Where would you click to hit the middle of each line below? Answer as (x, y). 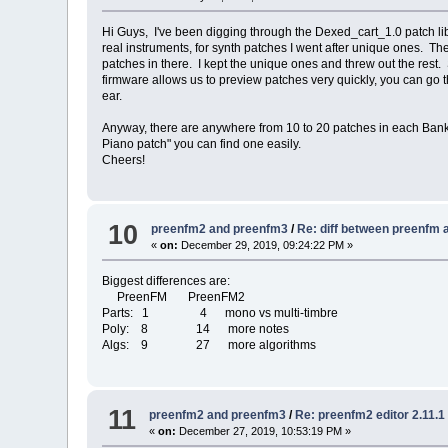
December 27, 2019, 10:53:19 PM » (264, 430)
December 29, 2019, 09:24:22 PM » (266, 245)
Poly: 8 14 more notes (196, 329)
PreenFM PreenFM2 (174, 297)
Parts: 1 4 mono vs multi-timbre (220, 313)
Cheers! (124, 159)
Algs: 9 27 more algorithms (209, 345)
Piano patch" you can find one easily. (202, 143)
